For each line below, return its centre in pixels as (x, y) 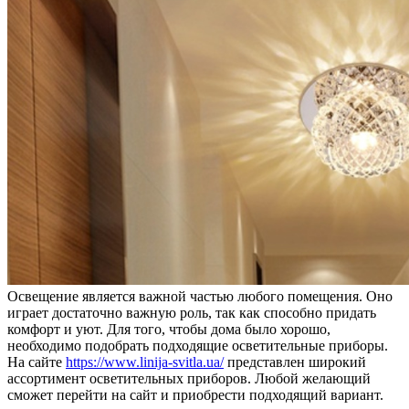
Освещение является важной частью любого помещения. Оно (200, 296)
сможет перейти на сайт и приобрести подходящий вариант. (195, 394)
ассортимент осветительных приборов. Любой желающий (189, 378)
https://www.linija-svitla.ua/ (145, 362)
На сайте (37, 362)
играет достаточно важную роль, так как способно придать (192, 312)
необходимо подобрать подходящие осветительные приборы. (198, 345)
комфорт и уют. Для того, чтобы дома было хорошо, (169, 329)
